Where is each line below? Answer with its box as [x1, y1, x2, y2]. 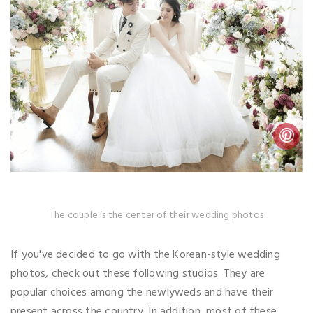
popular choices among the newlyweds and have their [10, 283, 274, 302]
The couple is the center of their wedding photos [49, 207, 264, 224]
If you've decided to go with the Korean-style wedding [10, 245, 280, 264]
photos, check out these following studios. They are [10, 264, 265, 283]
